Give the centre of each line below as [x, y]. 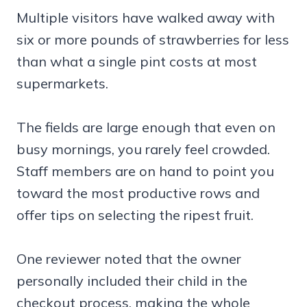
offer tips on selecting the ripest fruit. [135, 215]
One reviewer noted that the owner [129, 259]
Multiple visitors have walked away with [146, 18]
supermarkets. [62, 84]
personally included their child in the [132, 281]
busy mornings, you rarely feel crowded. [143, 149]
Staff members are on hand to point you [145, 171]
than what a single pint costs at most [137, 62]
